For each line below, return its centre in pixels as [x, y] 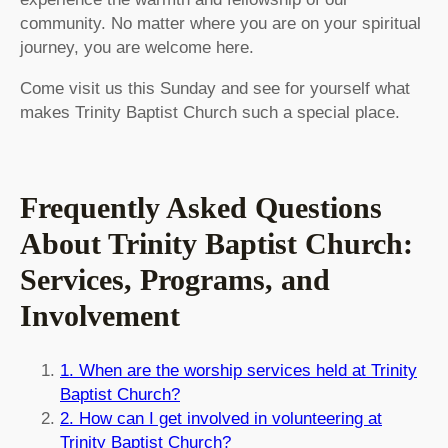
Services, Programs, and [175, 280]
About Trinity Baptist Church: [216, 244]
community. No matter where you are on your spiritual [220, 23]
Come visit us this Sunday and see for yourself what [215, 88]
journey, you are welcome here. [137, 47]
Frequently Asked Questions [201, 208]
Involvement [100, 316]
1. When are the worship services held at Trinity [238, 371]
